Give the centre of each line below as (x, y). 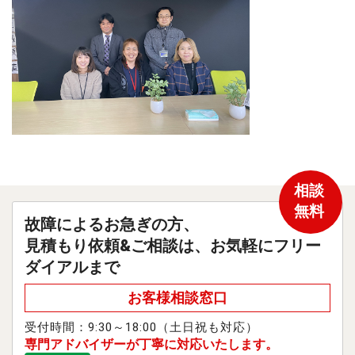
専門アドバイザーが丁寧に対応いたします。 (151, 344)
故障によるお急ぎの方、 (112, 224)
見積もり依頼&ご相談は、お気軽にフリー (173, 246)
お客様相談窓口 (177, 298)
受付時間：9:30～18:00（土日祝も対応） (141, 327)
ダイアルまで (72, 267)
